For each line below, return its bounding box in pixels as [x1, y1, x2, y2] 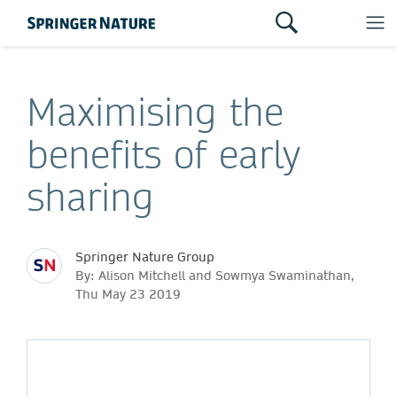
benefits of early [27, 130, 300, 178]
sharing [27, 173, 154, 221]
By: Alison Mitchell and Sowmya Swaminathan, [75, 267, 354, 284]
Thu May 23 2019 [75, 285, 181, 302]
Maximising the [27, 88, 284, 136]
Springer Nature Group [75, 248, 214, 265]
